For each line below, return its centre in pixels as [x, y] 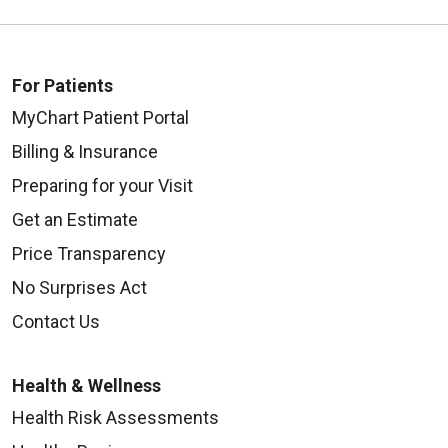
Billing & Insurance [85, 151]
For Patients [64, 85]
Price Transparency [89, 253]
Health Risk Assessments [115, 417]
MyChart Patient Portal [100, 117]
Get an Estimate [75, 219]
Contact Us [56, 321]
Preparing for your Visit [102, 185]
